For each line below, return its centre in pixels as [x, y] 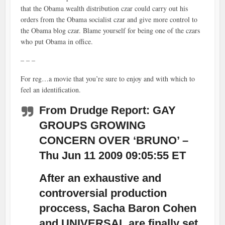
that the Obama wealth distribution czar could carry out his [104, 9]
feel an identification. [51, 90]
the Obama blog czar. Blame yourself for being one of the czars [110, 31]
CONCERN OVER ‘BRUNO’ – [114, 141]
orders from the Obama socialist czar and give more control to [109, 20]
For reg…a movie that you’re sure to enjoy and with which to [108, 79]
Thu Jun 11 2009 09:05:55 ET [113, 156]
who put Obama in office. [57, 42]
